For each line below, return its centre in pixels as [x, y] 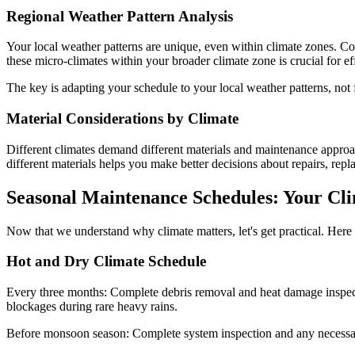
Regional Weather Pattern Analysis [120, 16]
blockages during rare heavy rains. [92, 306]
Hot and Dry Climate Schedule [106, 261]
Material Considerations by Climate [122, 119]
